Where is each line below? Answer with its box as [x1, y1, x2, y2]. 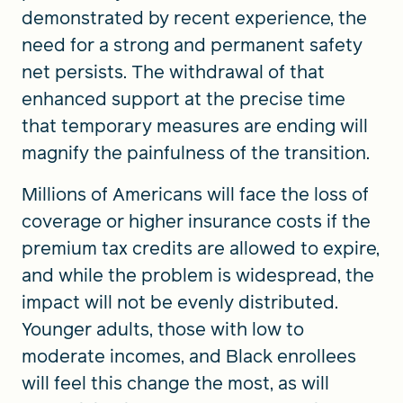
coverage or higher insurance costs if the [22, 209, 371, 234]
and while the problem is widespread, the [22, 263, 374, 288]
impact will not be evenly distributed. [22, 290, 338, 315]
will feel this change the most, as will [22, 371, 329, 396]
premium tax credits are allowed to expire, [22, 236, 380, 261]
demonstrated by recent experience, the [22, 5, 367, 31]
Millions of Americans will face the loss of [22, 182, 369, 207]
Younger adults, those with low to [22, 317, 304, 342]
